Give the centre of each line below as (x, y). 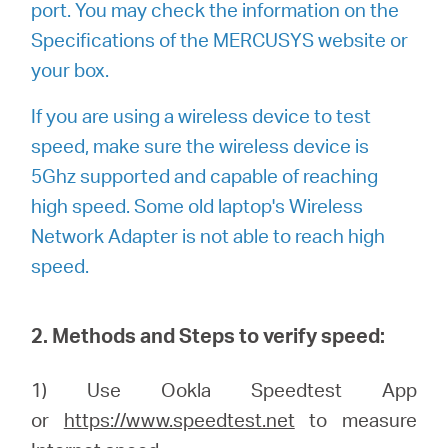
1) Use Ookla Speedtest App (224, 389)
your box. (70, 69)
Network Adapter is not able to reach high (208, 235)
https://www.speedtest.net (179, 419)
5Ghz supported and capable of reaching (205, 175)
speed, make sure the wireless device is (200, 145)
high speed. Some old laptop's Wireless (197, 205)
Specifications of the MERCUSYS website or (220, 39)
